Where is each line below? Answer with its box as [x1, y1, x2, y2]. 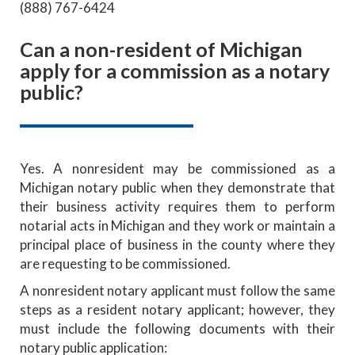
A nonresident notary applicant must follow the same [20, 281, 335, 299]
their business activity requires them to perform [20, 197, 335, 215]
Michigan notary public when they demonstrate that [20, 178, 335, 196]
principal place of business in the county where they [20, 235, 335, 253]
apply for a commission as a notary [20, 58, 330, 82]
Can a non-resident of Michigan [20, 36, 303, 61]
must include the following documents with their [20, 319, 335, 337]
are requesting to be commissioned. [20, 254, 231, 272]
